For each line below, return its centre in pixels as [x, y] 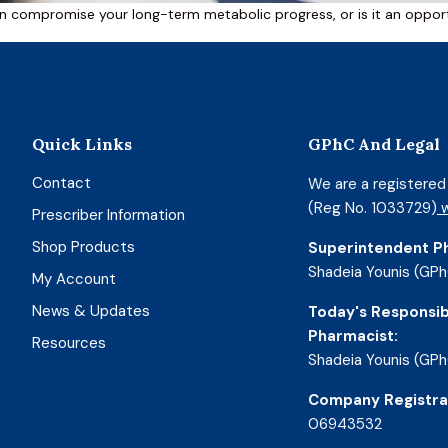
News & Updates [91, 311]
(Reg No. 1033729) [372, 208]
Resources [69, 343]
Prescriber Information [109, 215]
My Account [74, 279]
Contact [62, 183]
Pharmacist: [352, 336]
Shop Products [84, 247]
